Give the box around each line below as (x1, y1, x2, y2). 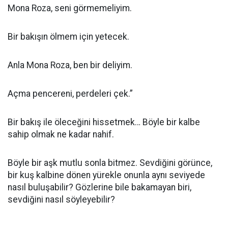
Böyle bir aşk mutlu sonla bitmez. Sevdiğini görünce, (8, 158, 212, 168)
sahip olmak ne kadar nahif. (8, 129, 114, 139)
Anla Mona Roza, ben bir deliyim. (8, 60, 132, 70)
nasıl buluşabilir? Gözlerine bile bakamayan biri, (8, 182, 191, 192)
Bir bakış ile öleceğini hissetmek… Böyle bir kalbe (8, 117, 200, 127)
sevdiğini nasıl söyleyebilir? (8, 194, 115, 205)
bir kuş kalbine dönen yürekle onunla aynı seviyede (8, 170, 205, 180)
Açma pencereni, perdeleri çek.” (8, 89, 133, 99)
